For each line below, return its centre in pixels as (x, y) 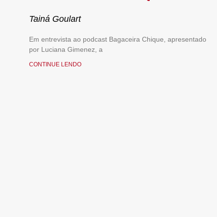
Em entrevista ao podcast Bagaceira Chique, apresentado (118, 39)
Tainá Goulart (55, 19)
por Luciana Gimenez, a (66, 49)
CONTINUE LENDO (55, 64)
